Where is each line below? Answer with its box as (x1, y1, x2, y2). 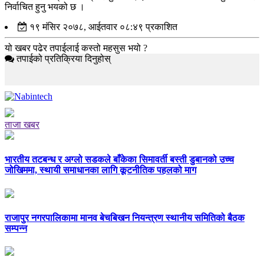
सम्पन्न (5, 223, 27, 233)
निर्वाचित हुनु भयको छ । (5, 2, 85, 12)
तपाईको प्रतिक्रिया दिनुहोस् (14, 54, 111, 64)
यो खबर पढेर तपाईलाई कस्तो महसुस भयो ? (5, 43, 147, 53)
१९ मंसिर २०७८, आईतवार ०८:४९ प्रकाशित (27, 22, 177, 32)
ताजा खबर (5, 120, 39, 130)
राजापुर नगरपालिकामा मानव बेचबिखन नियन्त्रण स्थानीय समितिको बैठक (5, 212, 245, 223)
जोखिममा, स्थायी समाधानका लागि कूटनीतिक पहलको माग (5, 165, 196, 176)
